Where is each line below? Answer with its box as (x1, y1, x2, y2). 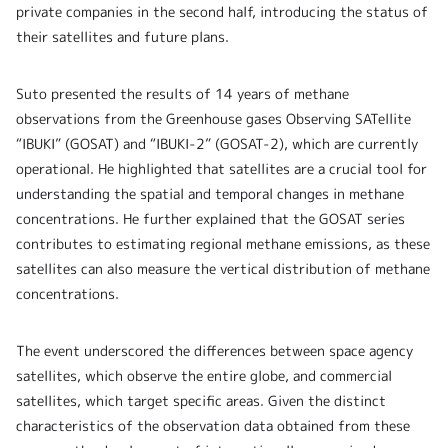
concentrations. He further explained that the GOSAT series (16, 209, 405, 229)
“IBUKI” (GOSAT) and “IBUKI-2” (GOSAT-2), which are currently (16, 134, 418, 154)
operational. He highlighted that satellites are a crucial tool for (16, 159, 427, 179)
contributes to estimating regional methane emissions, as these (16, 234, 430, 254)
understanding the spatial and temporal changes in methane (16, 184, 404, 204)
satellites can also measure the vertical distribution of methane (16, 259, 430, 279)
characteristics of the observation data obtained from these (16, 416, 410, 436)
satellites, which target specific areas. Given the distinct (16, 391, 386, 411)
